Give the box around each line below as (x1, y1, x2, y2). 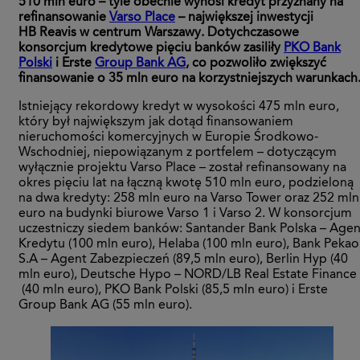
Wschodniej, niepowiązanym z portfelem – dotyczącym (18, 146, 337, 160)
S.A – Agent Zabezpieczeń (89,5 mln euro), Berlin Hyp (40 (18, 253, 348, 267)
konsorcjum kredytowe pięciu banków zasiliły (18, 42, 284, 55)
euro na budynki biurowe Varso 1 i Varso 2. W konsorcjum (18, 207, 352, 221)
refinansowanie (18, 11, 109, 25)
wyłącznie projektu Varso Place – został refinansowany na (18, 162, 346, 175)
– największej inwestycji (175, 11, 313, 25)
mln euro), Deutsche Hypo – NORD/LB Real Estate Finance (18, 268, 357, 282)
